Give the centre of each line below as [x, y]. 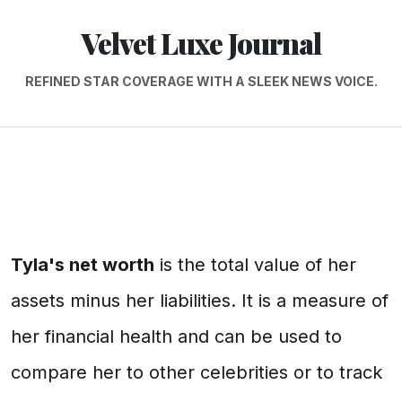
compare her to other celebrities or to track [197, 372]
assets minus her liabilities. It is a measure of [200, 301]
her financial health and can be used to [176, 336]
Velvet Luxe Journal [201, 43]
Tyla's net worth [83, 265]
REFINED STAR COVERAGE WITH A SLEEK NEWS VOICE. [201, 81]
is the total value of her [255, 265]
